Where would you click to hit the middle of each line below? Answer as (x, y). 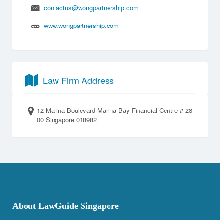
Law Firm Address (78, 80)
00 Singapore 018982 (67, 119)
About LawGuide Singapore (66, 206)
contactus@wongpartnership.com (91, 7)
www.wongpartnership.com (81, 26)
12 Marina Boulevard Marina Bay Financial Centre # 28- (115, 110)
